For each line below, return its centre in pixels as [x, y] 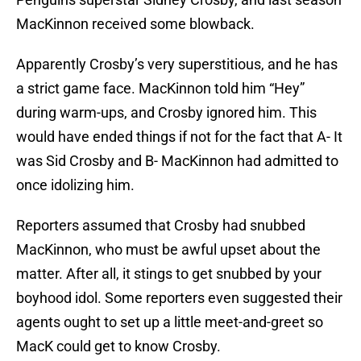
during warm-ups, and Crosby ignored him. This [166, 113]
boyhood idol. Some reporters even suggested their [179, 298]
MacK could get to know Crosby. [118, 346]
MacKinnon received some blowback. [135, 24]
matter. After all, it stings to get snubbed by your [169, 274]
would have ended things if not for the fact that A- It [179, 137]
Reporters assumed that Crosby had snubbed [161, 226]
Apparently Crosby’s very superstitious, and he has [177, 64]
